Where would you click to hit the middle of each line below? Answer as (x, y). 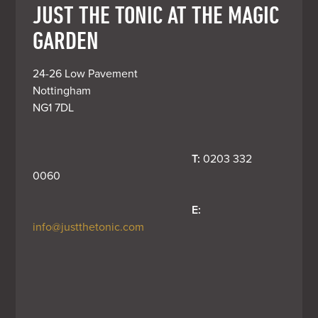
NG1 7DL (54, 108)
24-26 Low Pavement (86, 73)
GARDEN (66, 39)
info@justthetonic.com (89, 227)
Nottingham (62, 91)
